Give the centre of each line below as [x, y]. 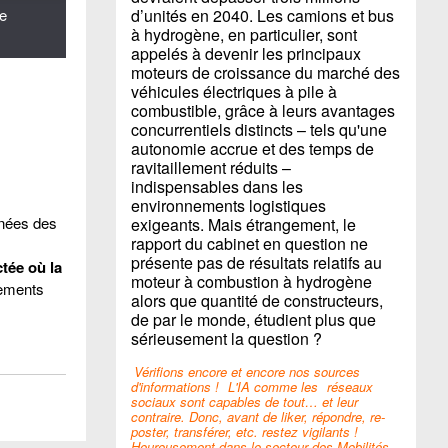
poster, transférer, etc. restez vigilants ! [244, 431]
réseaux [348, 386]
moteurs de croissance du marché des [265, 72]
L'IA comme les [273, 386]
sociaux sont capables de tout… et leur [244, 401]
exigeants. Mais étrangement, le [243, 224]
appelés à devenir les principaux [246, 53]
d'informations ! [177, 386]
